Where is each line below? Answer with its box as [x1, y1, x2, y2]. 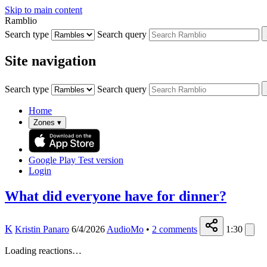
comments [159, 223, 197, 234]
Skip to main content [5, 5, 82, 15]
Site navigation [5, 52, 96, 69]
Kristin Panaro [15, 223, 69, 234]
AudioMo [107, 223, 144, 234]
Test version [78, 154, 123, 165]
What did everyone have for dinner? [5, 188, 226, 204]
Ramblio [5, 15, 37, 26]
